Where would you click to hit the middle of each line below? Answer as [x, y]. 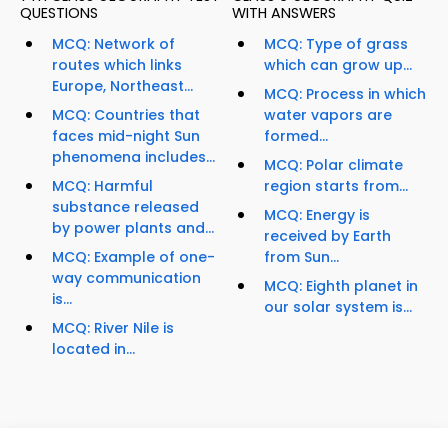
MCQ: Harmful [102, 186]
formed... [296, 136]
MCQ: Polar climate [333, 165]
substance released [125, 207]
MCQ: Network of [113, 44]
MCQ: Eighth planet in [341, 286]
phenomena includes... [133, 157]
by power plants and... [133, 228]
